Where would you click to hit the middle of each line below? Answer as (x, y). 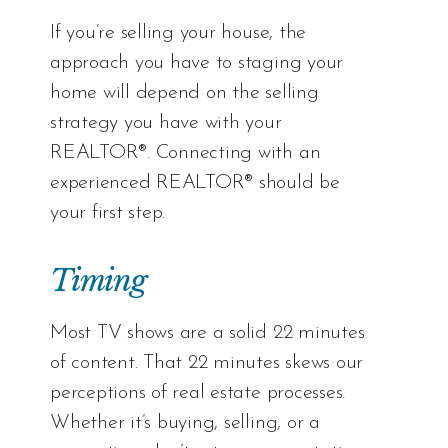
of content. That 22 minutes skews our (207, 362)
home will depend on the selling (184, 92)
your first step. (108, 212)
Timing (98, 280)
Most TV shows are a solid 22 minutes (207, 332)
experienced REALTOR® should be (195, 182)
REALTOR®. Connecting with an (185, 152)
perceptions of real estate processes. (198, 392)
